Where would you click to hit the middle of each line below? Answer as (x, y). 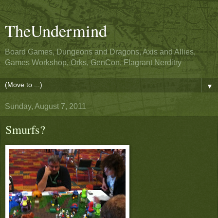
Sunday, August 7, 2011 (45, 106)
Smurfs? (25, 129)
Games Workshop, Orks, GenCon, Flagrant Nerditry (93, 63)
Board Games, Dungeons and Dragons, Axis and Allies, (100, 52)
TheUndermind (56, 31)
